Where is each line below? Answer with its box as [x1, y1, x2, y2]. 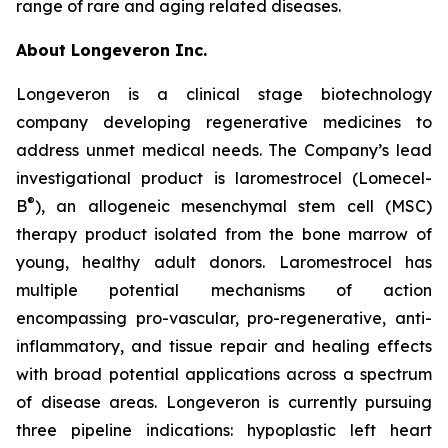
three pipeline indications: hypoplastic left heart [16, 420, 432, 441]
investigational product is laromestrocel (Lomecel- [16, 168, 432, 189]
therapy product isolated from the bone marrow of [16, 224, 432, 245]
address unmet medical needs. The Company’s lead [16, 140, 432, 161]
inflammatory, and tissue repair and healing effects [16, 336, 432, 357]
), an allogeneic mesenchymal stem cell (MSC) [35, 196, 432, 217]
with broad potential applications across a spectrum [16, 364, 432, 385]
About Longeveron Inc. [16, 40, 207, 61]
